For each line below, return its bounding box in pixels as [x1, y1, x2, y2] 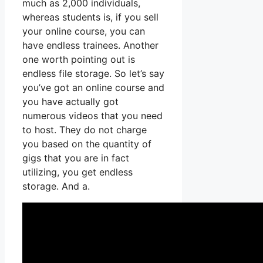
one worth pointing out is [22, 53, 135, 66]
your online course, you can [22, 25, 145, 38]
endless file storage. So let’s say [22, 68, 164, 80]
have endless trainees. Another [22, 39, 159, 52]
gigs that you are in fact [22, 152, 129, 164]
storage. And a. [22, 180, 90, 193]
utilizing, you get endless [22, 166, 133, 178]
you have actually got [22, 96, 119, 108]
